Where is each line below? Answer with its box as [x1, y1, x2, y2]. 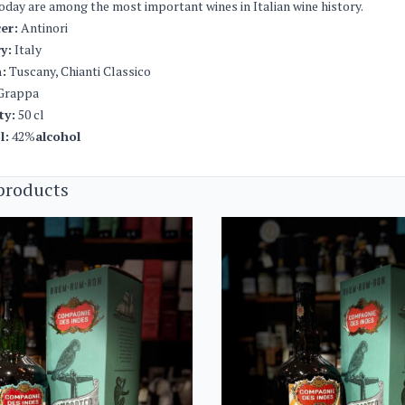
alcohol [35, 127, 80, 146]
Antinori [18, 19, 68, 37]
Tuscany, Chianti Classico [6, 62, 151, 80]
